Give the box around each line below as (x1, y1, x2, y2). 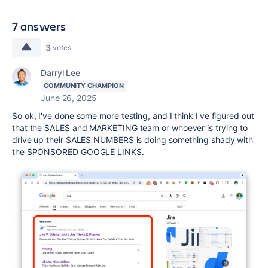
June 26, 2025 (41, 92, 97, 103)
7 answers (12, 17, 66, 34)
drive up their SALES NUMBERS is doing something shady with (12, 134, 254, 145)
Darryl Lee (41, 67, 81, 78)
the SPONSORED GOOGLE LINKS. (12, 146, 144, 157)
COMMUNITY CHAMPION (44, 81, 124, 90)
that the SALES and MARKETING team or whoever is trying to (12, 122, 248, 133)
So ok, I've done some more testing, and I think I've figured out (12, 110, 254, 121)
